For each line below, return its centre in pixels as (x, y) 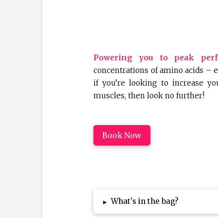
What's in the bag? (145, 201)
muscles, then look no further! (149, 96)
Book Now (122, 135)
